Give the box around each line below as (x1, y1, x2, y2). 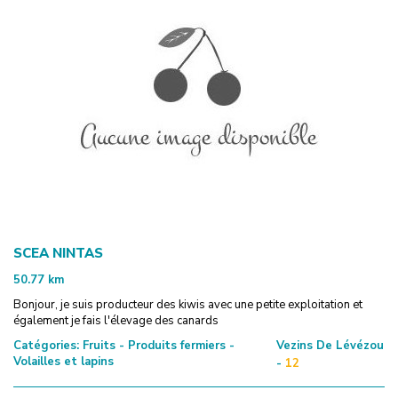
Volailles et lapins (13, 353, 114, 370)
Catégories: (13, 337, 79, 354)
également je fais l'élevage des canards (13, 312, 219, 329)
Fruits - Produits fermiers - (79, 337, 235, 354)
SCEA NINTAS (13, 243, 103, 262)
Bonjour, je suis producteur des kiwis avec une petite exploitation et (13, 296, 362, 313)
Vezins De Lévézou (275, 337, 384, 354)
